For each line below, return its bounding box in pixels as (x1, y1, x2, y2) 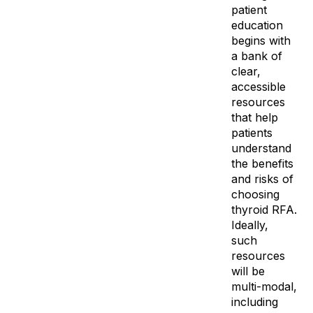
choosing (231, 187, 279, 201)
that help (231, 110, 278, 124)
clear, (231, 64, 261, 78)
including (231, 294, 278, 309)
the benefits (231, 156, 293, 170)
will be (231, 263, 265, 278)
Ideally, (231, 217, 268, 232)
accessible (231, 79, 286, 94)
